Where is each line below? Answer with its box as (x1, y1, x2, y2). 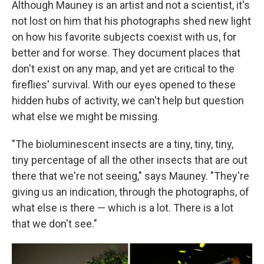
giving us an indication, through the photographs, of (12, 186, 249, 199)
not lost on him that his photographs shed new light (12, 15, 251, 28)
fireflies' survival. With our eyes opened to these (12, 78, 236, 91)
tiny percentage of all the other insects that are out (12, 154, 247, 167)
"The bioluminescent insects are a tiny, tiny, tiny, (12, 138, 233, 151)
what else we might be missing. (12, 110, 160, 123)
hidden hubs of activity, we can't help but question (12, 94, 244, 107)
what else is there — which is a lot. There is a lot (12, 202, 233, 214)
